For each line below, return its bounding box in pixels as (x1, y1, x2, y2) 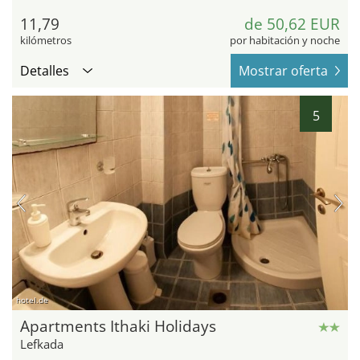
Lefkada (20, 336, 63, 353)
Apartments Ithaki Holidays (20, 316, 216, 337)
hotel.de (16, 294, 48, 306)
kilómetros (20, 32, 72, 47)
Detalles (20, 61, 69, 80)
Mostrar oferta (239, 61, 328, 80)
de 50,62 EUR (244, 13, 340, 35)
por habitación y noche (230, 32, 340, 47)
